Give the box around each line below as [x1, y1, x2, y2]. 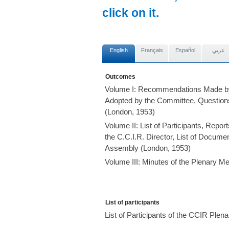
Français [141, 47, 163, 53]
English [110, 47, 128, 53]
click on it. [102, 6, 159, 19]
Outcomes [105, 73, 135, 80]
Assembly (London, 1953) [105, 144, 191, 152]
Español [175, 47, 195, 53]
